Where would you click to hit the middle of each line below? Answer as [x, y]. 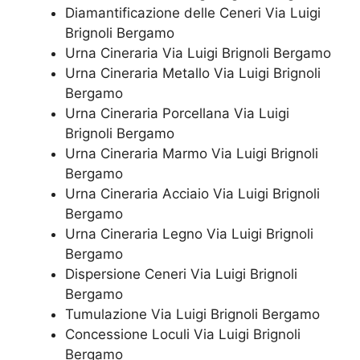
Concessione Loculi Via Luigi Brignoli [183, 335]
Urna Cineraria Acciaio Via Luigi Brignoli [192, 194]
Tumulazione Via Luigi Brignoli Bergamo [192, 315]
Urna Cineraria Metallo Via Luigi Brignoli [193, 74]
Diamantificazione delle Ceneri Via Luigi [193, 13]
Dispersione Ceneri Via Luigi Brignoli [181, 274]
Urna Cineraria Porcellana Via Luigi [177, 114]
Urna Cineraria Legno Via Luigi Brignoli [189, 234]
